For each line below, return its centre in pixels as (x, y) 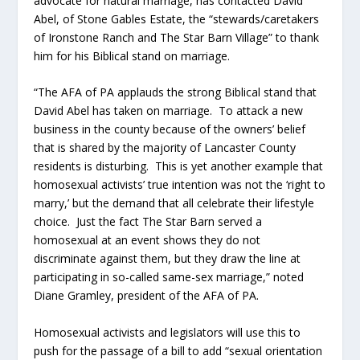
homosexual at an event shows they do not (147, 240)
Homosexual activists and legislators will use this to (168, 333)
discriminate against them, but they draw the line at (168, 259)
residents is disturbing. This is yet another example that (179, 166)
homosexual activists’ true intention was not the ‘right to (180, 185)
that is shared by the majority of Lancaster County (165, 148)
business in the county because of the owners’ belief (170, 129)
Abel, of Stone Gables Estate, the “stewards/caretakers (177, 18)
